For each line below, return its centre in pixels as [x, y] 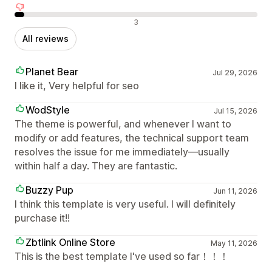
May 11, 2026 [234, 243]
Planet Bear [52, 72]
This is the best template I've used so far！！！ [122, 257]
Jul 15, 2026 [235, 111]
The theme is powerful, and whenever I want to [123, 124]
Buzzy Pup [49, 190]
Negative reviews [53, 22]
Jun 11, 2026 [235, 191]
